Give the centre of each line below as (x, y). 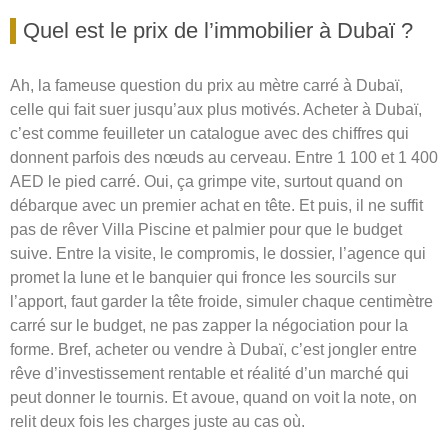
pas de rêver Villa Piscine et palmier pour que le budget (206, 230)
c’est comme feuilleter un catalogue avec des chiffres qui (209, 134)
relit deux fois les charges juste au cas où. (157, 422)
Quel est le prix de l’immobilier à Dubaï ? (218, 31)
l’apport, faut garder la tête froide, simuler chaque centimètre (221, 302)
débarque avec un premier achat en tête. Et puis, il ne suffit (216, 206)
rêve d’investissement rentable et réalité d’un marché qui (209, 374)
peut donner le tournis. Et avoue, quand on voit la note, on (213, 398)
